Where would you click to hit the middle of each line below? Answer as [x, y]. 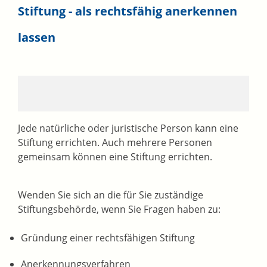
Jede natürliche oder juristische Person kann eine [128, 128]
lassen [37, 38]
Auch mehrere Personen [157, 143]
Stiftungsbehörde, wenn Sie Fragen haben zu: [119, 209]
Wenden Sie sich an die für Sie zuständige [111, 195]
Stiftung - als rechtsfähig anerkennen [128, 11]
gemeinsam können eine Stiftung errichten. [115, 157]
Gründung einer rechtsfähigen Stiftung [108, 238]
